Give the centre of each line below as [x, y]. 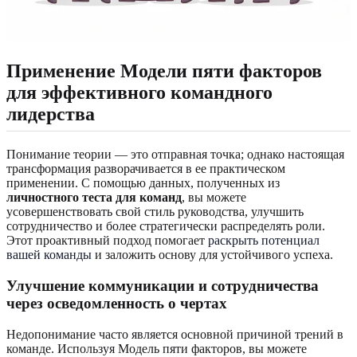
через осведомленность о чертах [117, 303]
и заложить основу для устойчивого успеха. [212, 255]
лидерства [51, 114]
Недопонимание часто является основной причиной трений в [175, 334]
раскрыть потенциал [264, 241]
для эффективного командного [139, 93]
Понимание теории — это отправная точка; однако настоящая [175, 155]
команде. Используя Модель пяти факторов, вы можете [157, 348]
